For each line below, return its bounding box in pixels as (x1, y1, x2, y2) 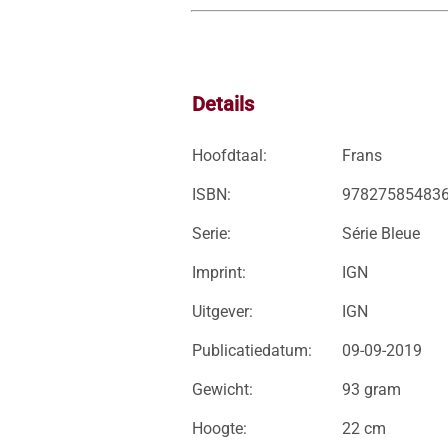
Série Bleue (342, 224, 420, 243)
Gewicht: (192, 380, 253, 399)
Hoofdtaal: (192, 146, 267, 165)
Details (192, 92, 254, 116)
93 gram (342, 380, 401, 399)
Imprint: (192, 263, 246, 282)
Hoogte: (192, 419, 247, 438)
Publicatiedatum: (192, 341, 312, 360)
